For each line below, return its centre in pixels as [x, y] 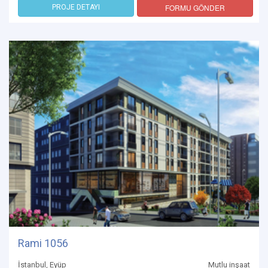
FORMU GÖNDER [195, 8]
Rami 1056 [43, 243]
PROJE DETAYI [76, 7]
